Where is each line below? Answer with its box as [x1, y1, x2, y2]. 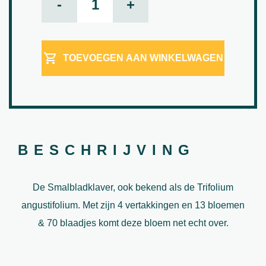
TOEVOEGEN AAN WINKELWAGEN [63, 52, 223, 63]
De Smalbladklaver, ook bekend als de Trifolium [33, 182, 233, 192]
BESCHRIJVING [18, 141, 195, 158]
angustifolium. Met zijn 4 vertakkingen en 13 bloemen [21, 199, 245, 210]
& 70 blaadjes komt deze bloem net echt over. [37, 217, 229, 228]
